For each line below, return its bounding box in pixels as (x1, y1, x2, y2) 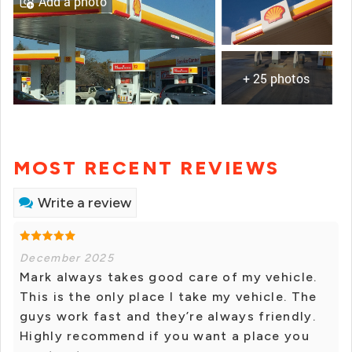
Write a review (38, 194, 131, 212)
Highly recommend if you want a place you (20, 328, 310, 344)
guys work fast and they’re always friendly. (20, 309, 316, 324)
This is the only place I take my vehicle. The (20, 289, 317, 305)
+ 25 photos (243, 70, 310, 87)
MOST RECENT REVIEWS (13, 156, 280, 180)
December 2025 (20, 251, 114, 266)
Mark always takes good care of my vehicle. (20, 269, 317, 285)
